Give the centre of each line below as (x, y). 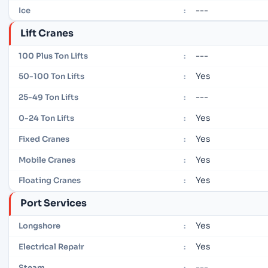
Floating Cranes (50, 181)
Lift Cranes (47, 33)
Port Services (54, 203)
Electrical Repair (51, 246)
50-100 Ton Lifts (51, 77)
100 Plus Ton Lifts (53, 56)
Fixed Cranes (44, 139)
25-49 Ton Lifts (48, 98)
